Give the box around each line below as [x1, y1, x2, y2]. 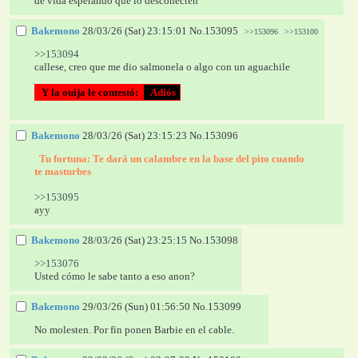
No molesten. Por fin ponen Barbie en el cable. [34, 323, 235, 336]
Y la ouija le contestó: [39, 86, 141, 98]
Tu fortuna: [37, 152, 93, 165]
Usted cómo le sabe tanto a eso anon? [34, 269, 196, 282]
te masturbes [34, 165, 94, 177]
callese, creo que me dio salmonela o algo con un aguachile [34, 60, 291, 73]
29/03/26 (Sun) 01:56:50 [82, 300, 190, 312]
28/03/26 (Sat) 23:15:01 [82, 24, 187, 37]
